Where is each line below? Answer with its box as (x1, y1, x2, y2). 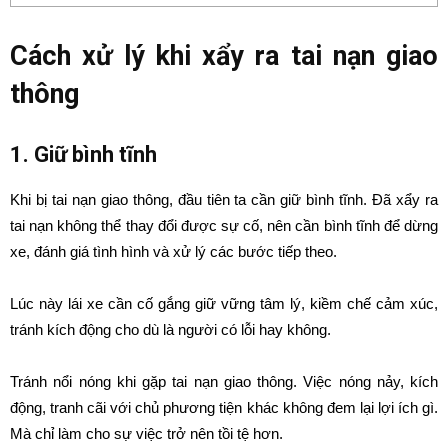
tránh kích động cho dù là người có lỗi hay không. (10, 321, 331, 338)
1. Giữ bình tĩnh (10, 142, 157, 167)
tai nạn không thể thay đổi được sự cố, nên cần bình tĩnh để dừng (10, 217, 438, 234)
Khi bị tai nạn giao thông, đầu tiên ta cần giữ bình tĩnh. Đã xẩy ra (10, 191, 438, 208)
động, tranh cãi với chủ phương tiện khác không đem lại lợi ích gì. (10, 399, 438, 416)
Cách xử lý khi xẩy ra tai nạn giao (10, 40, 438, 72)
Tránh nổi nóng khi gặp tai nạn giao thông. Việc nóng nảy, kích (10, 373, 438, 390)
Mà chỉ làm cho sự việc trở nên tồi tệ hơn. (10, 425, 283, 442)
